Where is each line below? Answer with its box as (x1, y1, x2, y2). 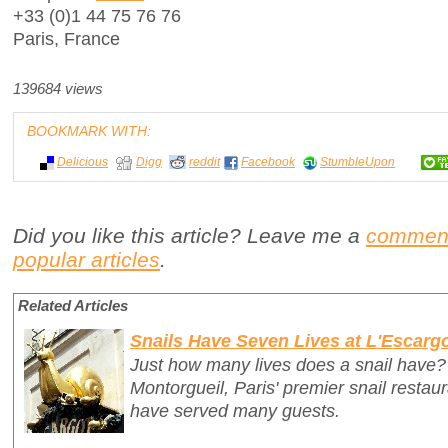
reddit (189, 154, 220, 169)
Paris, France (13, 28, 120, 50)
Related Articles (18, 298, 128, 315)
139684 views (13, 81, 103, 98)
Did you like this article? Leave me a (13, 224, 366, 248)
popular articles (13, 248, 160, 272)
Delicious (57, 154, 108, 169)
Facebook (241, 154, 295, 169)
